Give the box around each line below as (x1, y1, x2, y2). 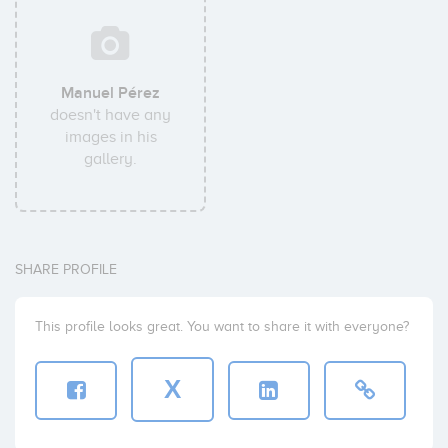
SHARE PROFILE (15, 262, 117, 277)
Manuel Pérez (61, 83, 161, 103)
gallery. (84, 150, 138, 168)
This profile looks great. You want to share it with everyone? (35, 319, 409, 334)
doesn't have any (50, 106, 172, 124)
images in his (64, 128, 157, 146)
